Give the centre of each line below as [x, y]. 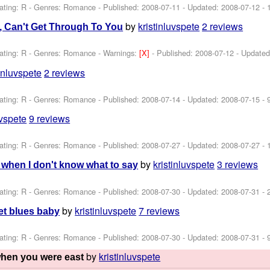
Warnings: [121, 53]
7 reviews [159, 210]
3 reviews [238, 165]
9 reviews [50, 118]
